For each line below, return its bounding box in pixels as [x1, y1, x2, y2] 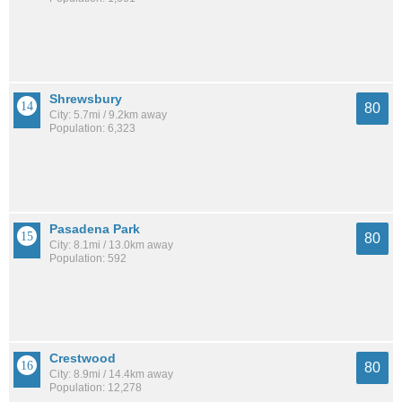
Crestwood [49, 351, 116, 366]
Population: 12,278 [49, 381, 142, 395]
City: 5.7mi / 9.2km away [49, 108, 167, 121]
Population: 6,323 [49, 121, 135, 135]
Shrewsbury [49, 91, 122, 106]
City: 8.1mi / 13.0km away [49, 238, 173, 251]
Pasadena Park [49, 221, 140, 236]
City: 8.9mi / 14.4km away [49, 368, 173, 381]
